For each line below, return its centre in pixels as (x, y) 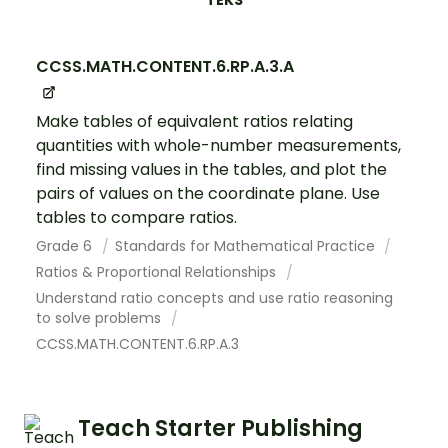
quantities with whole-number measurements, (218, 145)
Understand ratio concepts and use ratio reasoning (214, 297)
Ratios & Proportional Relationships (158, 271)
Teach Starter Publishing (220, 428)
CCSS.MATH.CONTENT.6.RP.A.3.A (165, 67)
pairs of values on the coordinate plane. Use (208, 193)
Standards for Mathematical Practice (246, 245)
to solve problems (100, 317)
